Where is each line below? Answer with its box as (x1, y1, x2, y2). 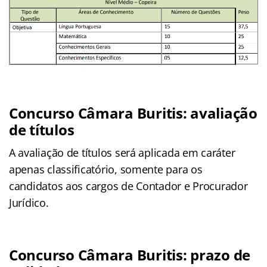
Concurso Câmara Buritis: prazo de (9, 245, 251, 265)
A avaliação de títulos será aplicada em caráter (9, 145, 235, 160)
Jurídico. (9, 195, 49, 210)
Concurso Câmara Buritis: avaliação (9, 103, 257, 123)
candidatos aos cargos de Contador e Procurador (9, 179, 248, 194)
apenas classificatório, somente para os (9, 162, 203, 177)
